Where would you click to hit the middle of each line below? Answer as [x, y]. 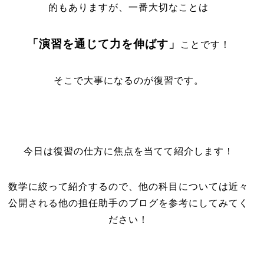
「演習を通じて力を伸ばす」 [103, 44]
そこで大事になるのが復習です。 [128, 80]
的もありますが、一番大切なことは [129, 7]
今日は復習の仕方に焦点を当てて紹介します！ [128, 151]
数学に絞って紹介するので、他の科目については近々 [129, 187]
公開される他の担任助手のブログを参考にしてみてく [129, 203]
